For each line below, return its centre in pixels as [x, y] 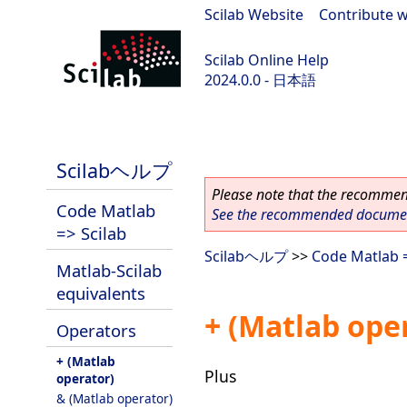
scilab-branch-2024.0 [80, 128]
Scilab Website [254, 15]
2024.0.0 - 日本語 [260, 80]
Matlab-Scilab [109, 270]
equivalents [101, 293]
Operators [96, 330]
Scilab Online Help [267, 60]
